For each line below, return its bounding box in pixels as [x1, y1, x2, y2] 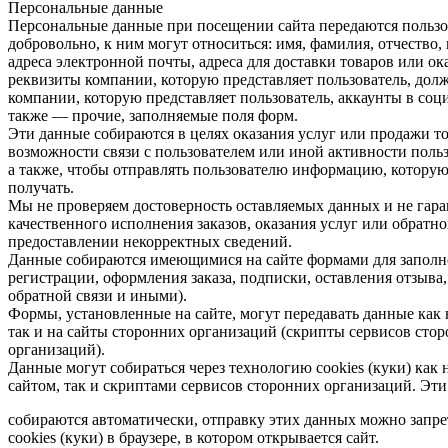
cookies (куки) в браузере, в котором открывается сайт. [8, 428, 379, 446]
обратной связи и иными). [8, 286, 187, 304]
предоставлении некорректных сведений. [8, 232, 292, 250]
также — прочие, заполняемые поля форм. [8, 106, 298, 124]
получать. [8, 178, 74, 196]
